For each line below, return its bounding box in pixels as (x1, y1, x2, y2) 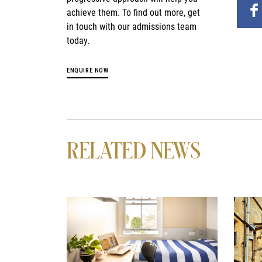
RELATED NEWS (67, 140, 201, 163)
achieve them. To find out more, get (67, 7, 201, 19)
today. (67, 35, 90, 47)
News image (66, 196, 119, 209)
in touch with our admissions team (67, 21, 197, 33)
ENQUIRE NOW (67, 67, 109, 75)
